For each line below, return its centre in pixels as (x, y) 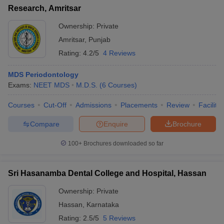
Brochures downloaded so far (123, 143)
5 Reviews (119, 218)
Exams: (21, 85)
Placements (139, 105)
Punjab (99, 39)
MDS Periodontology (43, 74)
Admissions (93, 105)
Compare (44, 124)
